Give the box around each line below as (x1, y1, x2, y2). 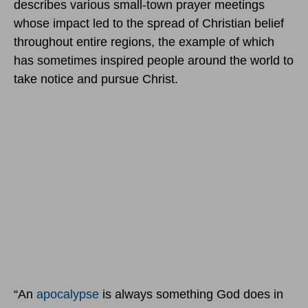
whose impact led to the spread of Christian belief (14, 16, 284, 31)
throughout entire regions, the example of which (14, 35, 274, 49)
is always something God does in (99, 287, 283, 302)
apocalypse (36, 287, 99, 302)
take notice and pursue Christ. (14, 72, 178, 87)
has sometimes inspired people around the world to (14, 54, 294, 68)
